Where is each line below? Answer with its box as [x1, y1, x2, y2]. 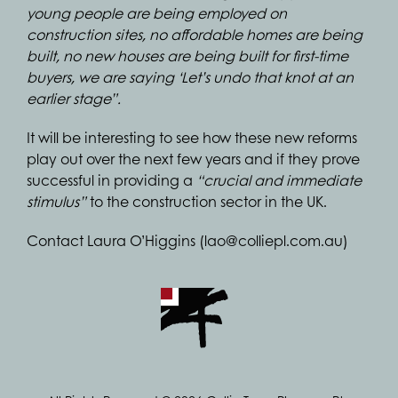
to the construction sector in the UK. [86, 191, 327, 211]
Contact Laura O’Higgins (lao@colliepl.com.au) [27, 230, 348, 251]
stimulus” [27, 191, 86, 211]
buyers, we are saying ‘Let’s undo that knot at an [27, 67, 354, 87]
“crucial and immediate [196, 170, 362, 190]
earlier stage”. [27, 88, 121, 108]
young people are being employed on [27, 3, 287, 23]
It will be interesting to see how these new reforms [27, 127, 357, 147]
